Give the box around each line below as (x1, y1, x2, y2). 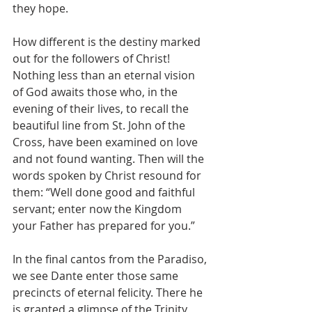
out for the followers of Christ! (13, 51, 173, 67)
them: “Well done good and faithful (13, 185, 198, 201)
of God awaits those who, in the (13, 84, 180, 100)
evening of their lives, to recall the (13, 101, 192, 117)
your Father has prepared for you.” (13, 218, 195, 234)
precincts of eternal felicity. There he (13, 285, 205, 301)
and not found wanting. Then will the (13, 151, 207, 167)
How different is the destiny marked (13, 34, 203, 50)
